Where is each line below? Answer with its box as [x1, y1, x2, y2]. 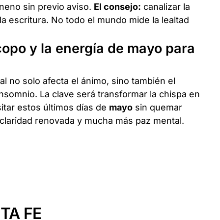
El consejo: [94, 1, 141, 12]
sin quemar [133, 102, 183, 112]
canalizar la [141, 1, 191, 12]
